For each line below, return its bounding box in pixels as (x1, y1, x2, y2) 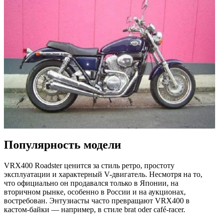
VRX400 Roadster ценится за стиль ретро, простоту (4, 161, 175, 170)
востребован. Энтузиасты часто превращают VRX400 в (4, 197, 190, 205)
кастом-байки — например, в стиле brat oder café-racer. (4, 205, 185, 214)
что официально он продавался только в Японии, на (4, 179, 178, 188)
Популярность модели (4, 138, 121, 152)
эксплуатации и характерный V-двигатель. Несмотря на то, (4, 170, 202, 179)
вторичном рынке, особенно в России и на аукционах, (4, 188, 186, 197)
